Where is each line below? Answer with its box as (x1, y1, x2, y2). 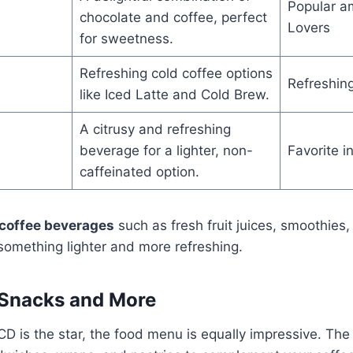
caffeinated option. (79, 163, 199, 180)
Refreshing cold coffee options (79, 65, 273, 81)
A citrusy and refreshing (79, 121, 231, 137)
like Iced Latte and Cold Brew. (79, 86, 269, 102)
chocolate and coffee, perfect (79, 9, 267, 25)
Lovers (287, 19, 330, 35)
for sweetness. (79, 30, 173, 46)
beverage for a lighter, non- (79, 142, 253, 158)
